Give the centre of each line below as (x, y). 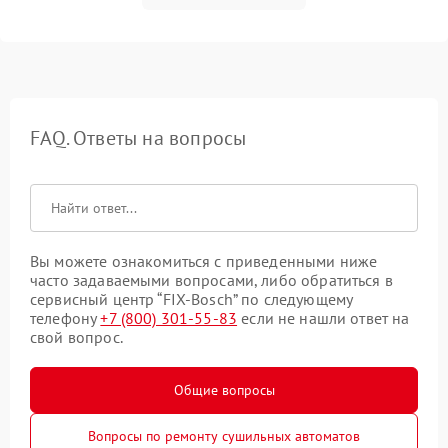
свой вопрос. (76, 337)
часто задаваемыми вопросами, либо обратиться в (211, 280)
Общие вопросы (224, 390)
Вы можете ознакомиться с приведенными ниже (204, 261)
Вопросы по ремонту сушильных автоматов (224, 436)
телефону (65, 318)
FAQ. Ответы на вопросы (138, 138)
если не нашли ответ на (323, 318)
